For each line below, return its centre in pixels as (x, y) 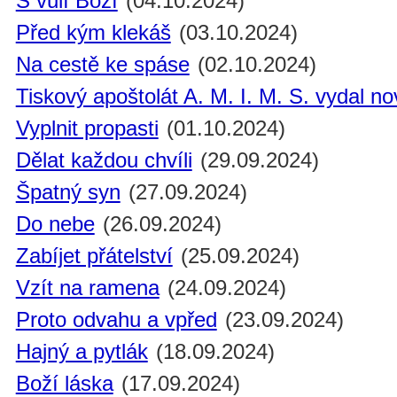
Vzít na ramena (87, 288)
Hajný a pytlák (82, 352)
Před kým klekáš (93, 33)
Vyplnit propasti (87, 128)
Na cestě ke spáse (102, 65)
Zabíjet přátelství (94, 256)
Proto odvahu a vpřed (116, 320)
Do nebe (55, 224)
